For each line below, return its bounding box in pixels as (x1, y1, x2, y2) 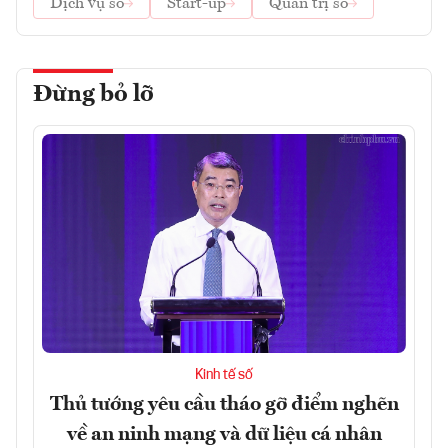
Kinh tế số (195, 367, 253, 382)
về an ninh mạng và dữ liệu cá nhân (66, 424, 382, 445)
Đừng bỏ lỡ (33, 83, 154, 108)
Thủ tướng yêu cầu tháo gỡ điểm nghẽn (49, 394, 399, 415)
